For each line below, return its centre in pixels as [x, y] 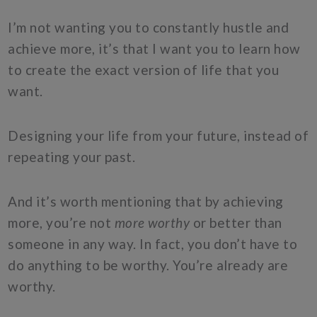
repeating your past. [72, 157]
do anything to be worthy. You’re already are [148, 265]
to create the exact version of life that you [144, 69]
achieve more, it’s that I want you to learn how [154, 48]
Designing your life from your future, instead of [158, 136]
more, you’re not [61, 223]
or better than [236, 223]
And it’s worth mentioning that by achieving [146, 202]
